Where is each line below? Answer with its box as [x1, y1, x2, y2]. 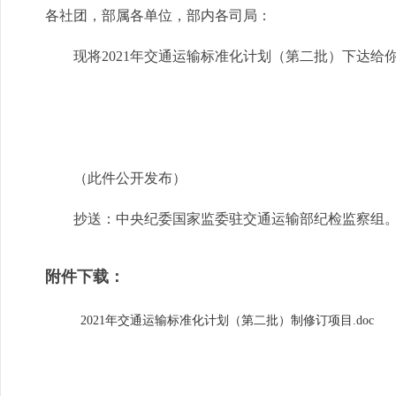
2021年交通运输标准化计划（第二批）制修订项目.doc [80, 313, 374, 327]
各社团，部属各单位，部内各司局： [45, 8, 271, 23]
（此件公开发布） [45, 171, 187, 186]
